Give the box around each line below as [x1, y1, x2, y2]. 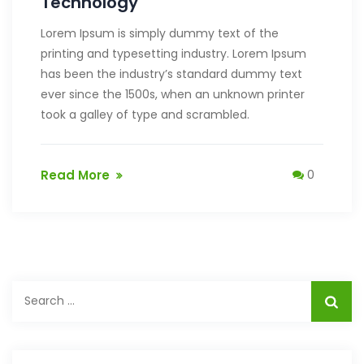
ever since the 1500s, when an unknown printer [41, 85, 305, 102]
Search [11, 281, 56, 298]
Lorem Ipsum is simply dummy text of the [41, 24, 279, 41]
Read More [41, 166, 110, 184]
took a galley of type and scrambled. [41, 106, 249, 123]
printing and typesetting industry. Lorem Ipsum [41, 45, 306, 62]
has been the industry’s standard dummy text [41, 65, 302, 82]
